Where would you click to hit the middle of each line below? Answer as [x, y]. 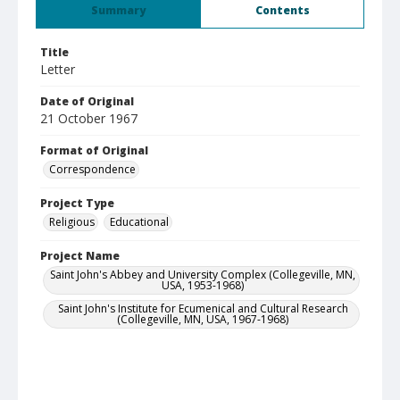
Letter [58, 69]
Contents [282, 10]
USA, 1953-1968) [203, 285]
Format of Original [94, 150]
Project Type [77, 203]
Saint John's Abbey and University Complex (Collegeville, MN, [203, 275]
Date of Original [87, 101]
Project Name [80, 256]
